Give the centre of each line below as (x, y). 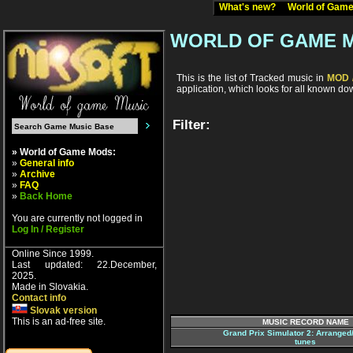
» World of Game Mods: (64, 152)
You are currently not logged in (77, 218)
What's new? (251, 7)
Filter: (191, 125)
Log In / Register (48, 229)
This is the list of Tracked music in (252, 78)
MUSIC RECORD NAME (305, 322)
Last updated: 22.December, (84, 265)
